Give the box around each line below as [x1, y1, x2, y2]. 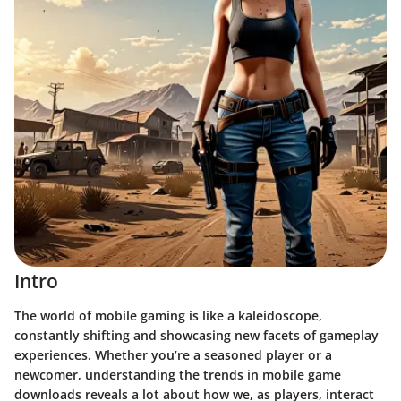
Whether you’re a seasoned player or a [95, 346, 332, 363]
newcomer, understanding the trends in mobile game [14, 365, 341, 383]
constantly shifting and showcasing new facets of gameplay [14, 326, 379, 344]
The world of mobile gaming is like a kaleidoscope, [14, 306, 322, 324]
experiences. [14, 346, 95, 363]
